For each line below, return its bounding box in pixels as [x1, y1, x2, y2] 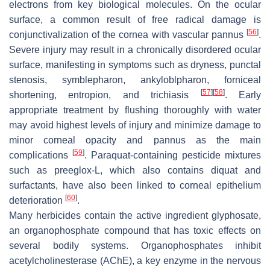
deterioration [9, 195, 65, 206]
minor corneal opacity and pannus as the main [9, 135, 261, 146]
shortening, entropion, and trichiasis [9, 90, 201, 101]
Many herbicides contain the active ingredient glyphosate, [9, 210, 261, 221]
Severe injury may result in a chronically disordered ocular [9, 45, 261, 55]
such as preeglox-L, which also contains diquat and [9, 165, 261, 176]
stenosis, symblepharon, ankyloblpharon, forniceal [9, 75, 261, 86]
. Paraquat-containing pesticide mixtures [84, 150, 261, 161]
